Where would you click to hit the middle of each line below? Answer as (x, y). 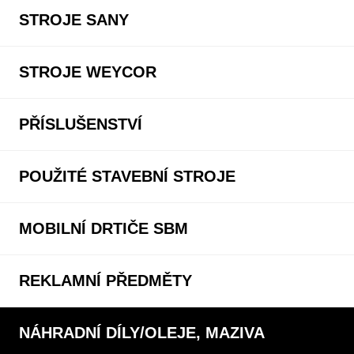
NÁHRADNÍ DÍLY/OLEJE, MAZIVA (142, 332)
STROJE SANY (74, 19)
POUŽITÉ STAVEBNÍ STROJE (127, 176)
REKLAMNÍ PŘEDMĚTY (105, 280)
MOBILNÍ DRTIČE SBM (104, 228)
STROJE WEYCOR (88, 72)
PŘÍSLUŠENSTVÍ (81, 124)
